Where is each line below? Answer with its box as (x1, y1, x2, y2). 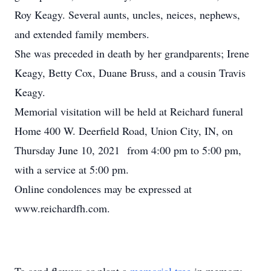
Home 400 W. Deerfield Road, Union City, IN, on (15, 123, 233, 138)
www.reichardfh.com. (15, 201, 110, 215)
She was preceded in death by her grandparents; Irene (15, 46, 249, 60)
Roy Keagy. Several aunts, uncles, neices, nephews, (15, 7, 240, 22)
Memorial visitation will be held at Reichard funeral (15, 104, 243, 119)
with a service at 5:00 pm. (15, 162, 129, 177)
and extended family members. (15, 27, 149, 41)
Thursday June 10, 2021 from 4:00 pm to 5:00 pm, (15, 143, 241, 157)
